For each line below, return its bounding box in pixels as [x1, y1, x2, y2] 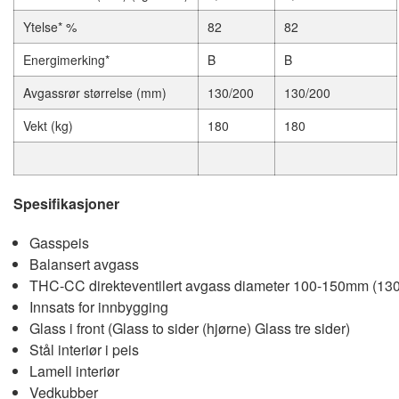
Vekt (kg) [23, 117, 73, 135]
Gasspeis [28, 232, 89, 254]
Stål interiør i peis [28, 339, 139, 361]
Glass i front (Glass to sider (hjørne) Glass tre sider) [28, 318, 350, 339]
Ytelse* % [23, 18, 77, 37]
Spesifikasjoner [13, 193, 119, 215]
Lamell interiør [28, 361, 119, 382]
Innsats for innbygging [28, 297, 168, 318]
